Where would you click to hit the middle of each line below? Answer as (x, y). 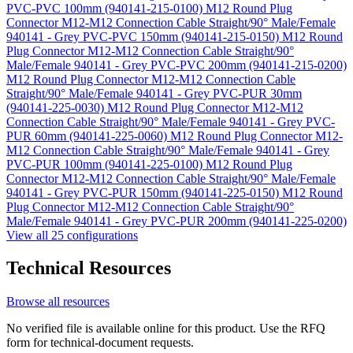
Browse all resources (58, 302)
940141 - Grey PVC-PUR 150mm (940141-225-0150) (144, 192)
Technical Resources (89, 268)
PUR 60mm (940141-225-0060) (88, 136)
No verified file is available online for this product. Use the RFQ (166, 329)
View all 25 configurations (72, 235)
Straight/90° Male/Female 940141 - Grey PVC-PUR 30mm (154, 93)
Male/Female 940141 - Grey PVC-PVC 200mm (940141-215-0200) (176, 65)
